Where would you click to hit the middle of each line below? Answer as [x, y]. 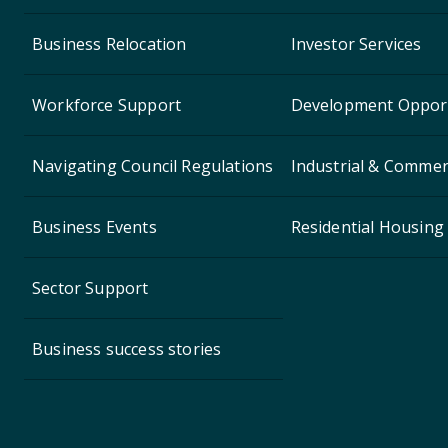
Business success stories [127, 348]
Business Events [94, 226]
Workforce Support [107, 104]
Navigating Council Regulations [153, 165]
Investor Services [356, 43]
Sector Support [90, 287]
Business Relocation [109, 43]
